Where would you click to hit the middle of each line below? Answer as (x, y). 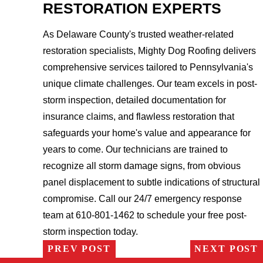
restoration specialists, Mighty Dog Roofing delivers (150, 50)
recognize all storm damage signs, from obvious (142, 166)
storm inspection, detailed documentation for (135, 100)
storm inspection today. (91, 231)
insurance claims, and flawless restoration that (139, 116)
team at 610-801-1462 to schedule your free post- (145, 215)
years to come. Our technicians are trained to (136, 149)
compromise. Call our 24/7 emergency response (143, 198)
